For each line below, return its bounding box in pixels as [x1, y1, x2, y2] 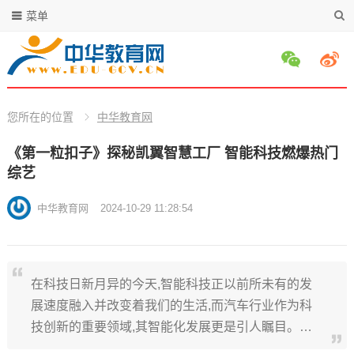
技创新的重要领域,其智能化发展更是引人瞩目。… [30, 320, 312, 333]
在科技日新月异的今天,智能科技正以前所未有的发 [30, 277, 312, 291]
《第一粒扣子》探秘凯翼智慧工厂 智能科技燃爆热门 [6, 145, 338, 161]
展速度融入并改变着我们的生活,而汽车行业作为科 [30, 299, 312, 312]
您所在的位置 [6, 111, 73, 123]
